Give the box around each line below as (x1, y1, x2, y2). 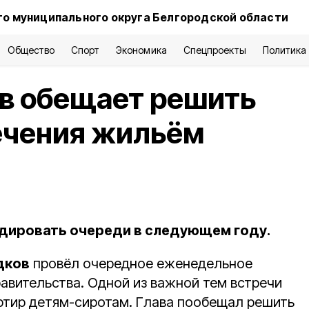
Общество (7, 44, 55, 56)
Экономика (116, 44, 167, 56)
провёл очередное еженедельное (30, 255, 252, 272)
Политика (262, 44, 307, 56)
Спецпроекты (183, 44, 246, 56)
